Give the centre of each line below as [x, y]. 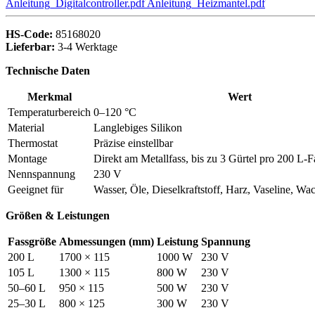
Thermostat [33, 143]
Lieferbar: [32, 47]
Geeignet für [36, 190]
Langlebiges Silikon [138, 128]
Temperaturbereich [49, 112]
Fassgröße [32, 242]
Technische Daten [48, 71]
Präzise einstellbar [133, 143]
